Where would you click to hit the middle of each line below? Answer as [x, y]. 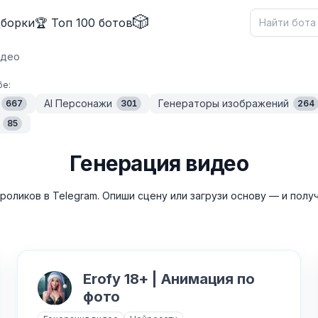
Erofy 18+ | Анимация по [169, 279]
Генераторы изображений [224, 103]
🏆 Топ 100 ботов [83, 22]
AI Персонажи [78, 103]
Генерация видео [159, 163]
